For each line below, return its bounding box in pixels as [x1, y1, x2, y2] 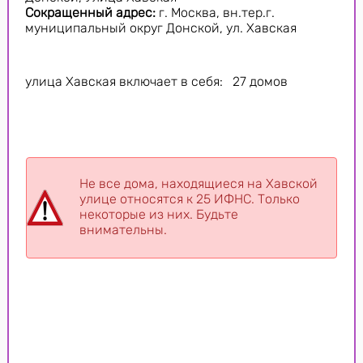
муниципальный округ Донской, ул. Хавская [24, 20, 297, 36]
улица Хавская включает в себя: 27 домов [24, 74, 288, 90]
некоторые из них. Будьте [79, 207, 239, 223]
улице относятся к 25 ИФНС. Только [79, 191, 301, 207]
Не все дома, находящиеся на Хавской [79, 176, 318, 192]
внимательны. [79, 222, 168, 238]
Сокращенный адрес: [24, 5, 156, 21]
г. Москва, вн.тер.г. [155, 5, 275, 21]
